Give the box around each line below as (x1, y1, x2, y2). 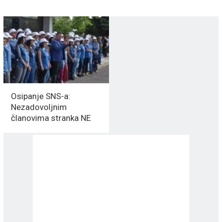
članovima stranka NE (10, 112, 91, 123)
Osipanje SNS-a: (10, 91, 70, 101)
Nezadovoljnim (10, 102, 67, 112)
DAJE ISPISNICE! (10, 123, 73, 134)
